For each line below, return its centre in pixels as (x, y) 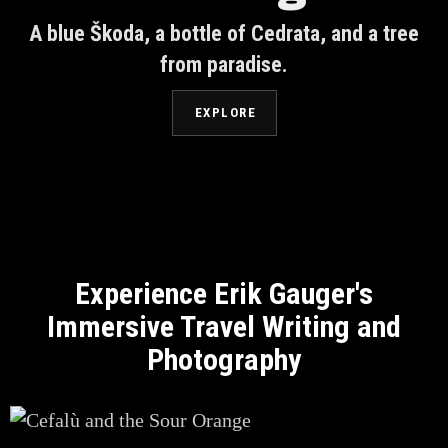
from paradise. (224, 65)
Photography (224, 360)
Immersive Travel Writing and (224, 327)
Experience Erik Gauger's (224, 294)
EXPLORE (225, 113)
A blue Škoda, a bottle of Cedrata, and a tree (224, 34)
